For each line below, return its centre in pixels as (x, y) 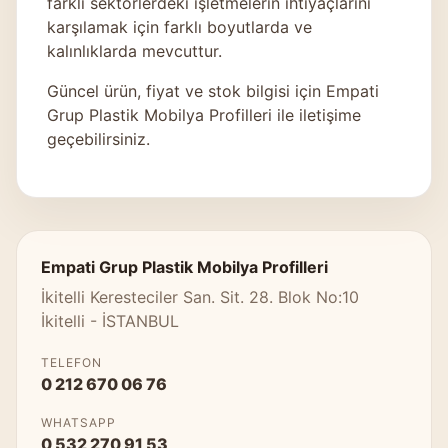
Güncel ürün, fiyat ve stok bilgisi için (186, 90)
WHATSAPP (78, 422)
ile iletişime (316, 114)
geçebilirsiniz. (98, 138)
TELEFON (71, 362)
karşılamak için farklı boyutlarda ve (179, 26)
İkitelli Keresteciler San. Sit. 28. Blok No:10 (200, 296)
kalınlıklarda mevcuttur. (134, 50)
